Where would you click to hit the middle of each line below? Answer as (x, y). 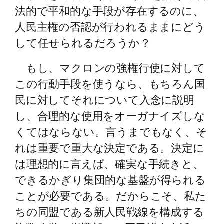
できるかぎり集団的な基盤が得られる (110, 179)
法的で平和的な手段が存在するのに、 (109, 10)
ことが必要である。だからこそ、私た (111, 195)
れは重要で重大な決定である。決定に (110, 147)
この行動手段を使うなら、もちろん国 (110, 83)
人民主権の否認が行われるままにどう (110, 26)
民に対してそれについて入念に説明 (105, 99)
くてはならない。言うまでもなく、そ (111, 131)
